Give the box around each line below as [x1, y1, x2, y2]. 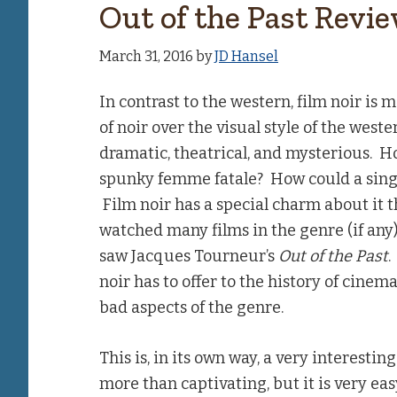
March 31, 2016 [99, 48, 193, 65]
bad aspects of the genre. [99, 298, 284, 317]
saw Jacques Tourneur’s [99, 246, 278, 266]
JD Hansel [214, 48, 278, 65]
